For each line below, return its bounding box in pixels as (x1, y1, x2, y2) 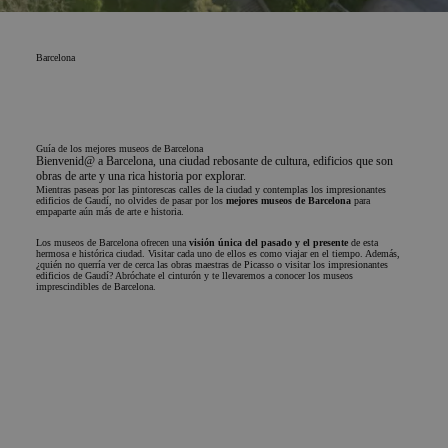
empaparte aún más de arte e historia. (36, 206, 184, 217)
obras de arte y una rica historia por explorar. (36, 169, 246, 183)
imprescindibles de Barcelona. (36, 281, 156, 292)
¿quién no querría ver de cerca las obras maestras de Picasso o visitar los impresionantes (36, 259, 388, 270)
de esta (348, 237, 378, 248)
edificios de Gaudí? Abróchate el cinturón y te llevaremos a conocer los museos (36, 270, 353, 281)
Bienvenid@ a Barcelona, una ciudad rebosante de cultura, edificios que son (36, 154, 393, 168)
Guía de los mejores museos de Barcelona (36, 143, 203, 154)
